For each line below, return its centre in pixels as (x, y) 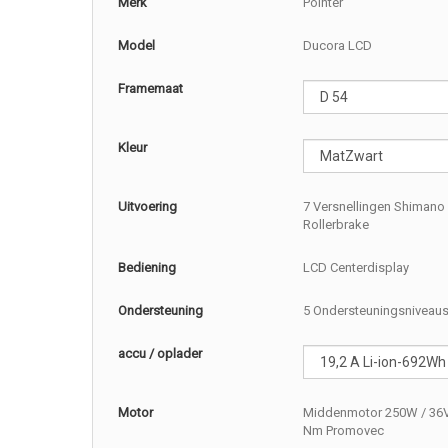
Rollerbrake (335, 225)
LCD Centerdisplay (355, 268)
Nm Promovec (343, 431)
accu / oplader (160, 354)
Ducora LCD (337, 46)
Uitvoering (148, 207)
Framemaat (151, 89)
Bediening (147, 268)
